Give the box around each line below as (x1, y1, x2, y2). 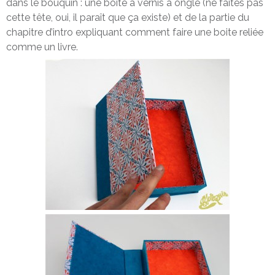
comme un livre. (6, 41, 78, 53)
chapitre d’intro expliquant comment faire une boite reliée (6, 26, 263, 38)
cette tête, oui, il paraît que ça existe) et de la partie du (6, 11, 249, 23)
